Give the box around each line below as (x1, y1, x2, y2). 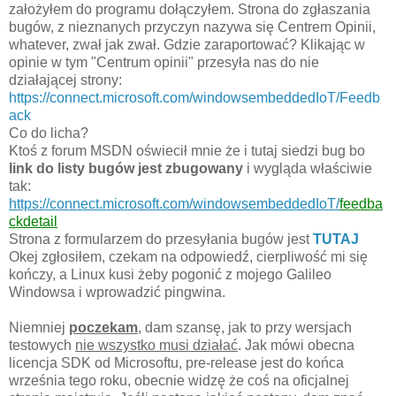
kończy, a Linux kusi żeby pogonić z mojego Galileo (9, 266, 331, 282)
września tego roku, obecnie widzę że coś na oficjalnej (9, 372, 349, 388)
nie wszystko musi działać (75, 337, 238, 353)
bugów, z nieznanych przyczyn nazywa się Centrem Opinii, (9, 19, 376, 34)
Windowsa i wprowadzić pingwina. (9, 284, 225, 300)
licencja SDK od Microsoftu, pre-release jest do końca (9, 354, 344, 370)
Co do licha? (9, 125, 88, 141)
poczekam (69, 319, 138, 335)
